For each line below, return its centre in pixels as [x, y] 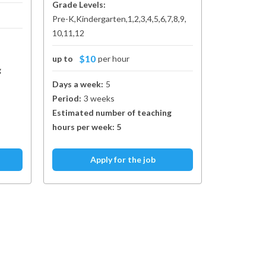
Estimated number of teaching [112, 113]
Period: [67, 98]
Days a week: [78, 84]
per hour [114, 58]
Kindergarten [101, 19]
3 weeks [99, 98]
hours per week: [84, 127]
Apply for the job [123, 159]
